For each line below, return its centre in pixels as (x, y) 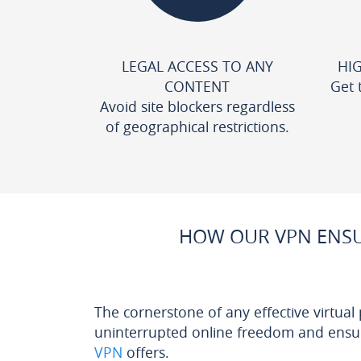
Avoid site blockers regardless (197, 106)
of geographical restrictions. (197, 127)
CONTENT (197, 86)
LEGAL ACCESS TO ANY (197, 66)
